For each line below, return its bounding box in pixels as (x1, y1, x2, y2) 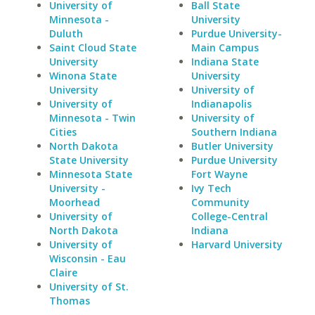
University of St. (49, 280, 129, 293)
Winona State (49, 69, 117, 82)
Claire (49, 266, 77, 279)
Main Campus (191, 41, 259, 54)
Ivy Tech (191, 181, 231, 195)
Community (191, 195, 250, 209)
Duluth (49, 27, 83, 40)
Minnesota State (49, 167, 132, 181)
